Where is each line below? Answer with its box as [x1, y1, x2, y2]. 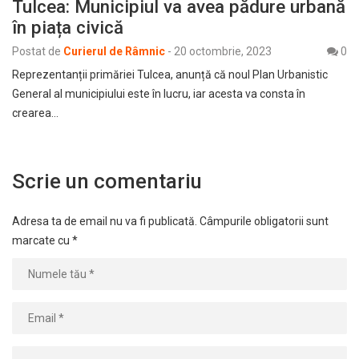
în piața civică [12, 17, 123, 38]
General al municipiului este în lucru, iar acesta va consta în [12, 87, 305, 101]
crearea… [12, 107, 58, 120]
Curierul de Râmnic [63, 45, 165, 58]
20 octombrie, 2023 [174, 45, 272, 58]
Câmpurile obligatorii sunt [200, 215, 329, 228]
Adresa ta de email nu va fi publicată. [12, 215, 197, 228]
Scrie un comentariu [12, 169, 202, 194]
